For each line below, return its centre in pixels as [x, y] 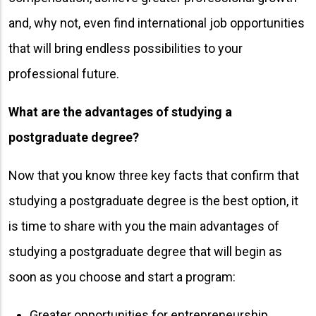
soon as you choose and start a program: [122, 276]
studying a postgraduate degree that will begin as [145, 251]
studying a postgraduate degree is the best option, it [153, 200]
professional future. [64, 73]
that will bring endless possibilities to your [126, 48]
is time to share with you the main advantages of [144, 226]
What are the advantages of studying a [120, 111]
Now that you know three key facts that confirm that [154, 175]
